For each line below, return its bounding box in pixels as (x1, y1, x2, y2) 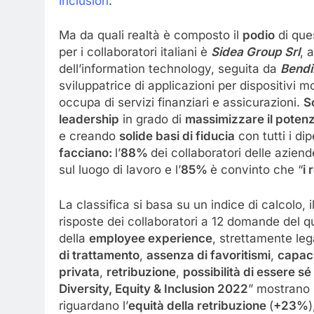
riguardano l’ (59, 298, 128, 313)
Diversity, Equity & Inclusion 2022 (59, 281, 248, 296)
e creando (59, 129, 119, 144)
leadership (59, 112, 119, 127)
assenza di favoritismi (146, 247, 271, 262)
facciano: (59, 146, 115, 161)
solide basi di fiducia (119, 129, 235, 144)
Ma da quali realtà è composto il (59, 28, 243, 43)
